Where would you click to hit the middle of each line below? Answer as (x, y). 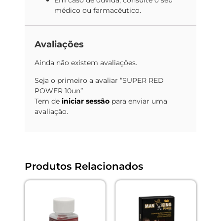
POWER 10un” (59, 91)
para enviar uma (138, 101)
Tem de (48, 101)
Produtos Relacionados (84, 166)
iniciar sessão (86, 101)
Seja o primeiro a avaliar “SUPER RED (99, 80)
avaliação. (51, 111)
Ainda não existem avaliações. (86, 63)
